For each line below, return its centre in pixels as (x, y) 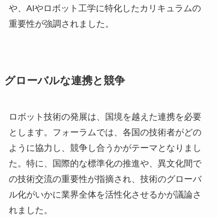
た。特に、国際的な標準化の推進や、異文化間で (105, 163)
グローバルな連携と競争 (64, 81)
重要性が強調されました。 (61, 24)
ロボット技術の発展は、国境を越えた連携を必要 (105, 117)
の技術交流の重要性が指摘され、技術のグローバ (105, 179)
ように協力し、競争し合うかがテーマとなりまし (105, 148)
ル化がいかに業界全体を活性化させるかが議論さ (105, 194)
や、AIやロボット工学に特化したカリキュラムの (105, 8)
